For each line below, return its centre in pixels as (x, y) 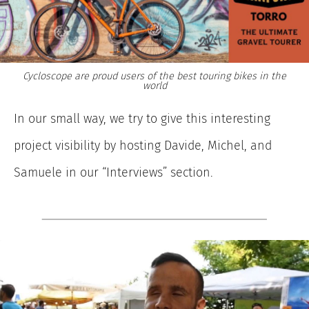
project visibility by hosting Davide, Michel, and (143, 146)
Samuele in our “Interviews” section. (113, 173)
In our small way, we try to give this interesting (142, 119)
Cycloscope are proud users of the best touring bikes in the (154, 76)
